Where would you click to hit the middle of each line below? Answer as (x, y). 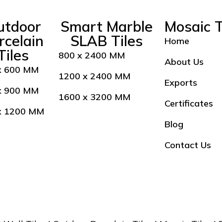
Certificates (189, 103)
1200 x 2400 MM (94, 76)
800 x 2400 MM (91, 55)
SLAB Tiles (106, 40)
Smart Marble (106, 26)
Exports (181, 82)
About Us (184, 61)
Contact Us (188, 145)
